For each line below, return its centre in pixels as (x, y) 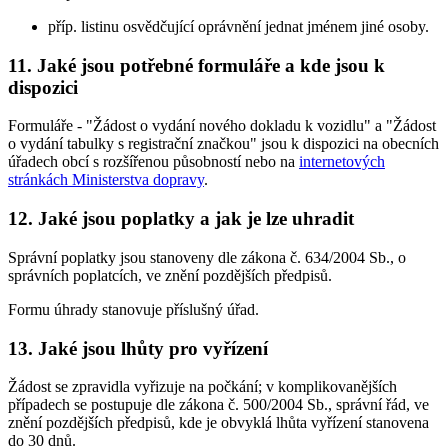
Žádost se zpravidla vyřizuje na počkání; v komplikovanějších (202, 387)
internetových (342, 162)
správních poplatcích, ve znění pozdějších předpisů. (170, 275)
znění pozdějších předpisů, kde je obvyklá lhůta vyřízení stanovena (218, 423)
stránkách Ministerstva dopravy (106, 180)
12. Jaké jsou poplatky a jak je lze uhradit (181, 219)
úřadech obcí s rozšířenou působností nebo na (153, 162)
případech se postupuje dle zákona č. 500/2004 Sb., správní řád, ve (218, 405)
